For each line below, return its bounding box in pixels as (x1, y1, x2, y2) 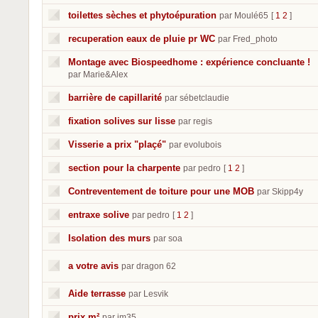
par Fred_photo (218, 34, 278, 44)
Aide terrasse (68, 288, 126, 299)
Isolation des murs (68, 233, 150, 243)
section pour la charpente (68, 163, 180, 173)
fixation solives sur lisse (68, 116, 175, 126)
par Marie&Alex (68, 70, 128, 79)
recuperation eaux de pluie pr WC (68, 33, 215, 44)
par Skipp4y (257, 187, 303, 197)
